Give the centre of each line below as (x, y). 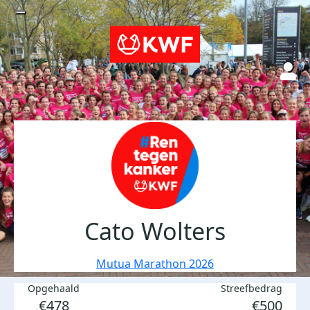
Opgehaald (54, 288)
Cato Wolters (155, 231)
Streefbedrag (252, 288)
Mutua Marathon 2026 (155, 264)
